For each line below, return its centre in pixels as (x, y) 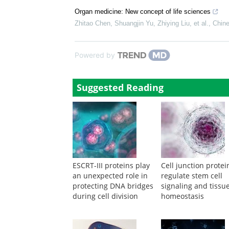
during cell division (105, 196)
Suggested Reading (120, 87)
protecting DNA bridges (113, 186)
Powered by (95, 55)
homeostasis (183, 196)
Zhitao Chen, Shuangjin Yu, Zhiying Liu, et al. (142, 23)
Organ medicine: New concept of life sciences (143, 12)
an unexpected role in (110, 176)
